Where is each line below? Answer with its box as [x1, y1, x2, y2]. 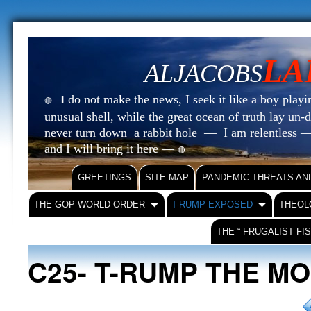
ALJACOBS [144, 60, 262, 87]
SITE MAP [145, 172, 189, 183]
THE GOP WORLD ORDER [34, 199, 146, 210]
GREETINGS [78, 172, 131, 183]
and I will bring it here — [44, 142, 178, 155]
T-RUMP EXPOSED [171, 199, 253, 210]
